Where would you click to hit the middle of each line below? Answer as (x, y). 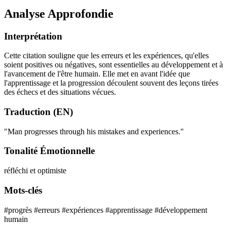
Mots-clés (23, 190)
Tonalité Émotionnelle (49, 151)
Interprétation (33, 36)
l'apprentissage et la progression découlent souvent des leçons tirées (111, 83)
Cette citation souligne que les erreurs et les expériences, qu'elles (106, 56)
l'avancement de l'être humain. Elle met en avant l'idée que (97, 74)
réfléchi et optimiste (35, 171)
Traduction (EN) (39, 111)
